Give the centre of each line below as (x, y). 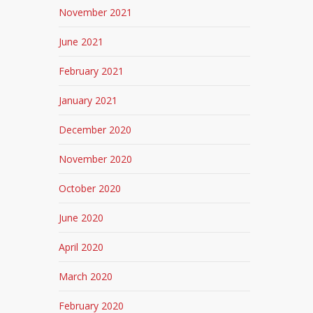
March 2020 (86, 276)
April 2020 (81, 247)
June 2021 (81, 42)
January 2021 (88, 100)
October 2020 (90, 188)
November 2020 (96, 159)
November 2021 (96, 12)
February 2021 (92, 71)
